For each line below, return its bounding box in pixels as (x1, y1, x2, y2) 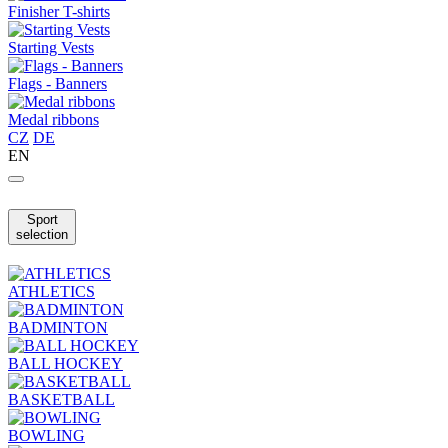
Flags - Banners (8, 75, 107, 93)
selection (16, 226, 68, 242)
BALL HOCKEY (8, 354, 123, 372)
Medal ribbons (8, 111, 99, 129)
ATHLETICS (8, 282, 95, 300)
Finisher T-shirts (8, 3, 110, 21)
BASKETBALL (8, 390, 115, 408)
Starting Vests (8, 39, 94, 57)
